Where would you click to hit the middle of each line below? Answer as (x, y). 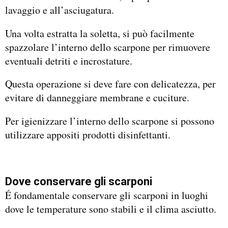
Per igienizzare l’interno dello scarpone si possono (110, 121)
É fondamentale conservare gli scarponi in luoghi (107, 195)
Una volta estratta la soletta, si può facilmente (100, 33)
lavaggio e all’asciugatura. (60, 10)
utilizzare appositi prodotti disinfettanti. (88, 135)
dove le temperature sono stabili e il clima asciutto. (111, 209)
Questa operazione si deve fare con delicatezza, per (110, 84)
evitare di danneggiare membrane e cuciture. (97, 98)
